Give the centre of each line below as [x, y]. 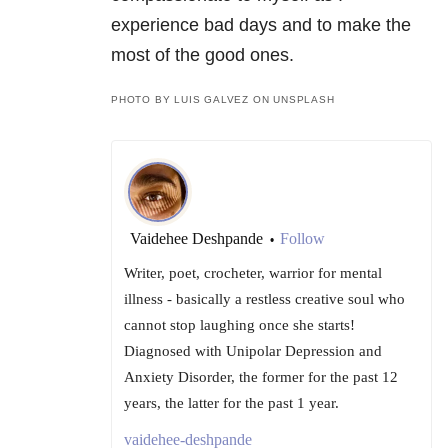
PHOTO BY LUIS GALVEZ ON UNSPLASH [223, 100]
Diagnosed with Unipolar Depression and [253, 351]
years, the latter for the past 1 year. [231, 403]
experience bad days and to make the [261, 25]
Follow [302, 239]
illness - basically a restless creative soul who [264, 299]
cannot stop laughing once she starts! [239, 325]
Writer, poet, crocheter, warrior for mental [253, 273]
